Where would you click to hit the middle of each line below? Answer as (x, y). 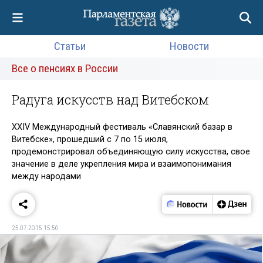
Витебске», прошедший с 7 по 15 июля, (90, 139)
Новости (190, 46)
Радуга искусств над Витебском (110, 100)
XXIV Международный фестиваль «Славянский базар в (122, 127)
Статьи (70, 46)
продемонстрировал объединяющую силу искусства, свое (131, 151)
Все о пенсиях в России (65, 68)
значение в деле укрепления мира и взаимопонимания (122, 164)
